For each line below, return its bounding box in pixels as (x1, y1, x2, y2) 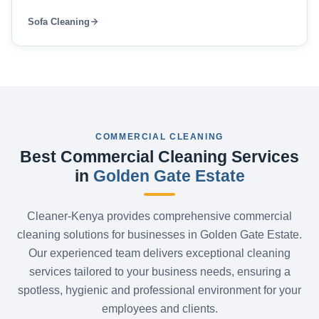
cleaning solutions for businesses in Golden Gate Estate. (17, 228, 302, 241)
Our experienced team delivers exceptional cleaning (28, 246, 291, 259)
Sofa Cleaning (28, 16, 90, 27)
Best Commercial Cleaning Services (20, 147, 299, 167)
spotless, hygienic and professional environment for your (18, 283, 301, 296)
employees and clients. (101, 302, 218, 315)
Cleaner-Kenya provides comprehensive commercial (27, 209, 292, 222)
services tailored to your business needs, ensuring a (28, 265, 291, 278)
